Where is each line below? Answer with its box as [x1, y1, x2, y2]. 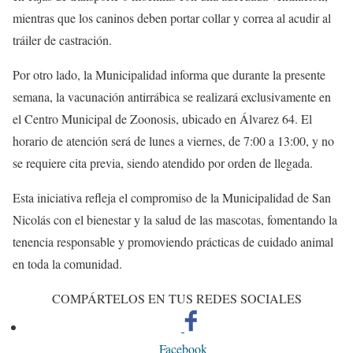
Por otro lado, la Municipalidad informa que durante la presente [13, 66, 325, 83]
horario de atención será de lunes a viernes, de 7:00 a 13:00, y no [13, 132, 334, 149]
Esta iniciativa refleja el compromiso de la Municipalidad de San [13, 189, 331, 206]
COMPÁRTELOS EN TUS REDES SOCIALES [51, 290, 302, 307]
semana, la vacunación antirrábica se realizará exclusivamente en [13, 88, 331, 105]
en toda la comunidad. [13, 255, 122, 272]
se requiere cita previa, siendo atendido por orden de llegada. [13, 154, 313, 171]
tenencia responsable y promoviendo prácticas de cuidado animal [13, 233, 333, 250]
